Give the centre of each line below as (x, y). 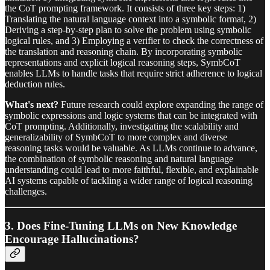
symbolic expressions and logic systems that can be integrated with (131, 116)
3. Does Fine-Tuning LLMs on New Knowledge (121, 225)
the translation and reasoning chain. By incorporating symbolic (124, 52)
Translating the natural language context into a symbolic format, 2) (130, 19)
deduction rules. (35, 84)
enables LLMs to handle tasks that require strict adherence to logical (133, 74)
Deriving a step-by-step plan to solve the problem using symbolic (128, 30)
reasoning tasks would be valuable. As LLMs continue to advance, (131, 148)
